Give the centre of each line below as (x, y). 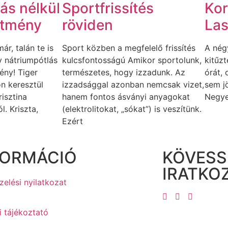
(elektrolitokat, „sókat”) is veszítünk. (132, 109)
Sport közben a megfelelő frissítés (129, 48)
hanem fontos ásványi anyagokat (126, 96)
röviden (88, 25)
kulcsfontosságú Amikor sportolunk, (132, 60)
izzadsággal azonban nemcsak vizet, (133, 84)
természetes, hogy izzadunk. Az (124, 72)
